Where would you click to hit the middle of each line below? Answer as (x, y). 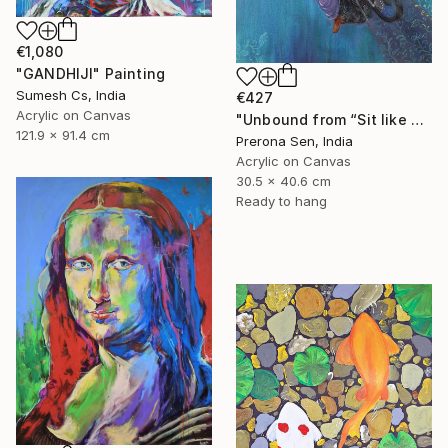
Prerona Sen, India (294, 141)
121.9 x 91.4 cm (63, 134)
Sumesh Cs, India (71, 94)
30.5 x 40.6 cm (283, 181)
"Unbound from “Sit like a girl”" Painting (417, 120)
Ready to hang (281, 201)
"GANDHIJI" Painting (91, 73)
